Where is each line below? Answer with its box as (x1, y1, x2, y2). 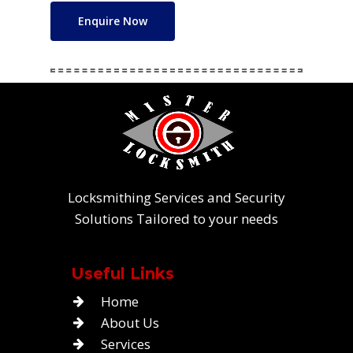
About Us (100, 313, 159, 332)
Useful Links (70, 263, 174, 283)
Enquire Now (78, 13, 148, 28)
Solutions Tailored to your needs (75, 209, 278, 228)
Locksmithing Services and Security (68, 188, 285, 206)
